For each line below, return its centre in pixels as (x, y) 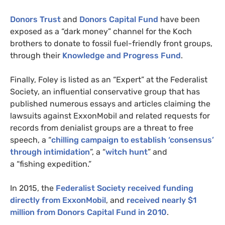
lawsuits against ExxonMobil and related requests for (110, 116)
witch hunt (127, 152)
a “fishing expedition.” (51, 164)
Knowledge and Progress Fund (122, 56)
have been (179, 20)
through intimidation (50, 152)
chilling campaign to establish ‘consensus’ (133, 140)
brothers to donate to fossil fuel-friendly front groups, (111, 44)
